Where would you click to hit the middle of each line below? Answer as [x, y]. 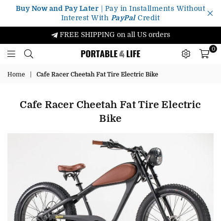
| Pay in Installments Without [152, 8]
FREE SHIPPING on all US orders [114, 35]
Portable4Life [93, 67]
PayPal [123, 18]
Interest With [86, 18]
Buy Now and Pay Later [57, 8]
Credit [148, 18]
